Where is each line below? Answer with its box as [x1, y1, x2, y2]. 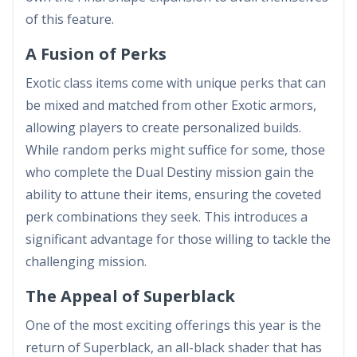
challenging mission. [25, 252, 147, 270]
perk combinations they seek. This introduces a [25, 207, 308, 226]
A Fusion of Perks [25, 42, 167, 65]
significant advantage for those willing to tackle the [25, 229, 331, 248]
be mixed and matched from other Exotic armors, [25, 96, 316, 114]
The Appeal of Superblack [25, 284, 235, 307]
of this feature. [25, 10, 114, 28]
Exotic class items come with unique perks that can [25, 73, 326, 92]
